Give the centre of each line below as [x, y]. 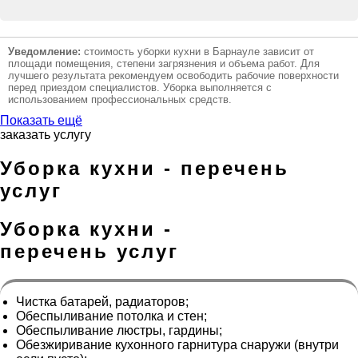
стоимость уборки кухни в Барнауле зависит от [197, 51]
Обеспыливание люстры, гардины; [119, 331]
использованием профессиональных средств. [120, 99]
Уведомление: [44, 51]
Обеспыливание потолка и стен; [111, 316]
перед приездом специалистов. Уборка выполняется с [140, 87]
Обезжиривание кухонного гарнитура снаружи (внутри [177, 345]
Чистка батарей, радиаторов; [102, 302]
